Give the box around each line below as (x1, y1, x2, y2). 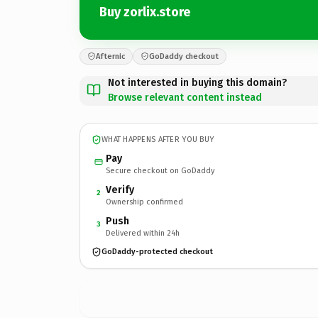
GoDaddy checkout (149, 51, 219, 61)
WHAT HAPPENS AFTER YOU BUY (102, 135, 214, 144)
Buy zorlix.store (99, 4, 190, 20)
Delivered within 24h (106, 228, 180, 238)
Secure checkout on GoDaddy (106, 165, 214, 175)
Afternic (96, 51, 125, 61)
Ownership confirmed (106, 197, 183, 207)
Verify (106, 183, 134, 196)
